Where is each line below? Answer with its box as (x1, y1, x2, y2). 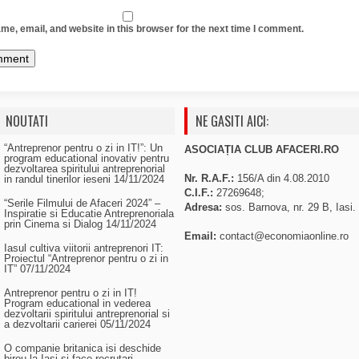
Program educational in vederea (4, 297, 151, 309)
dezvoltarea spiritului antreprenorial (4, 163, 165, 175)
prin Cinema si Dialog (4, 218, 103, 230)
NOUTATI (6, 111, 48, 131)
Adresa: (184, 201, 222, 213)
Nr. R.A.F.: (184, 172, 234, 184)
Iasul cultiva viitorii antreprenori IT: (4, 242, 163, 254)
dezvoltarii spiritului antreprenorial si (4, 308, 170, 320)
